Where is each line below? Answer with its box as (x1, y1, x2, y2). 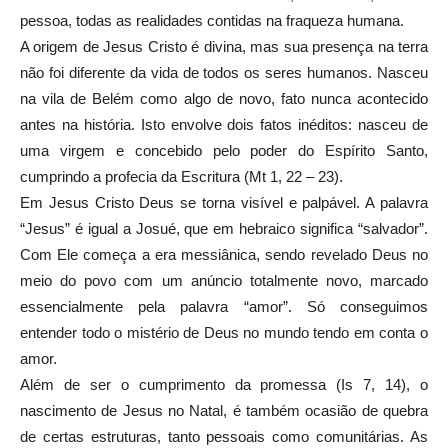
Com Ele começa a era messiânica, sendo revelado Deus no (20, 246, 428, 263)
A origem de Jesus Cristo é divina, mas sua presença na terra (20, 38, 428, 55)
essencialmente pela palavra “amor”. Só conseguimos (20, 298, 428, 315)
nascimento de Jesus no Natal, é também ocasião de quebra (20, 402, 428, 419)
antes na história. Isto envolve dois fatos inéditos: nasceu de (20, 116, 428, 133)
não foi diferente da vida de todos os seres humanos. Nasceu (20, 64, 428, 81)
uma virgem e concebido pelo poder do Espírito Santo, (20, 142, 428, 159)
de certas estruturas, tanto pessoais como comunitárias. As (20, 428, 428, 445)
